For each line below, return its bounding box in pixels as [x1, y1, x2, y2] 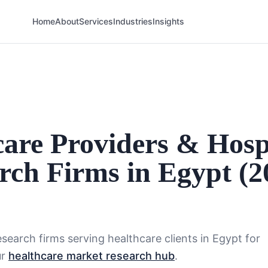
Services [78, 16, 113, 26]
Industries [112, 16, 153, 26]
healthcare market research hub [8, 249, 175, 262]
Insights [152, 16, 184, 26]
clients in [165, 232, 212, 245]
